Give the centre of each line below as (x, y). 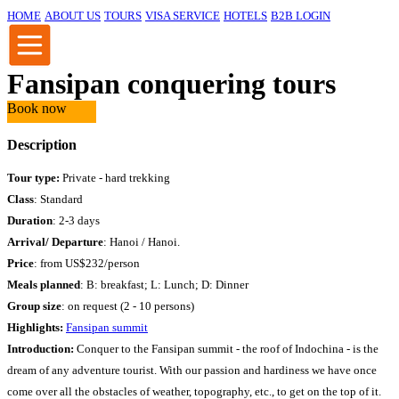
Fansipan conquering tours (171, 84)
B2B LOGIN (301, 16)
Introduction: (41, 349)
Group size (34, 306)
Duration (30, 220)
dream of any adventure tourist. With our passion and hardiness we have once (192, 370)
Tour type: (33, 178)
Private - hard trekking (115, 178)
